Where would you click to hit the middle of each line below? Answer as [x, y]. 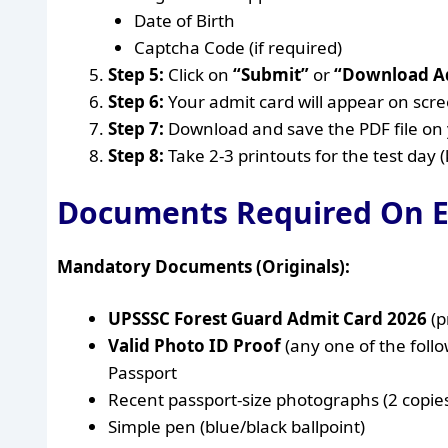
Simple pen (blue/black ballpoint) [236, 426]
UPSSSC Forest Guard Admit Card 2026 [267, 318]
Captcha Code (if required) [237, 47]
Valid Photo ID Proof [194, 345]
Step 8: [136, 155]
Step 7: [136, 128]
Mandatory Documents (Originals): [203, 266]
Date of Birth [184, 20]
